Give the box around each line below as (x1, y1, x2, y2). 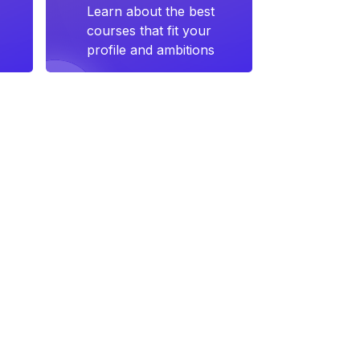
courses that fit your (86, 22, 211, 39)
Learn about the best (86, 3, 215, 19)
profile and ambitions (86, 42, 215, 58)
